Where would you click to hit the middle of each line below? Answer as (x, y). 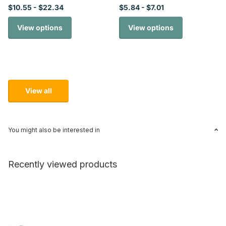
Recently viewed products (63, 164)
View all (38, 91)
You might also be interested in (54, 130)
